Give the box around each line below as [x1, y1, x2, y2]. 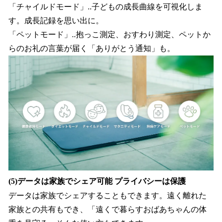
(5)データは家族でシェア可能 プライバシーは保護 [8, 177, 186, 186]
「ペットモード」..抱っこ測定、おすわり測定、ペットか [8, 30, 211, 39]
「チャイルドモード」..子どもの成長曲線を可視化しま [8, 2, 203, 11]
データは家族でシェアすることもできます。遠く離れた [8, 191, 207, 200]
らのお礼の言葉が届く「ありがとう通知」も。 [8, 44, 175, 53]
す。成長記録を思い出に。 [8, 16, 104, 25]
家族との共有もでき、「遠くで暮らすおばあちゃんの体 [8, 205, 207, 214]
